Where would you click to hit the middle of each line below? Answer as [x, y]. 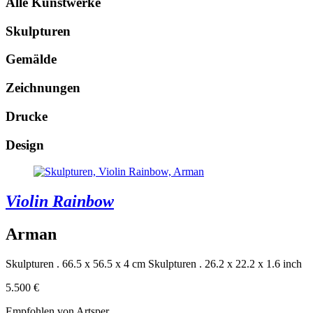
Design [25, 145]
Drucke [27, 116]
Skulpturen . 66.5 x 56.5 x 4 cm [75, 264]
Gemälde [31, 59]
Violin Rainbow [60, 202]
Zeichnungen [43, 88]
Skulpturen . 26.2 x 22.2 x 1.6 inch [225, 264]
